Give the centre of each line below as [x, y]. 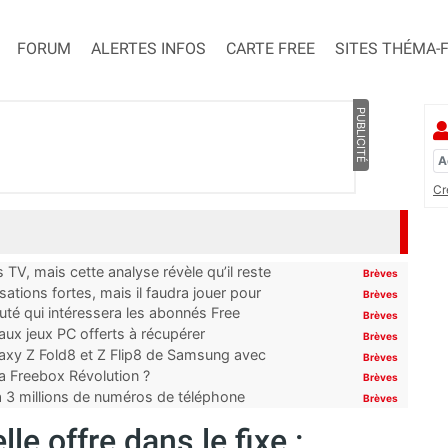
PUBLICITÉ [360, 135]
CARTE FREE [270, 49]
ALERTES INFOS [148, 49]
